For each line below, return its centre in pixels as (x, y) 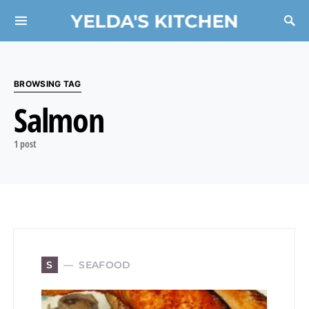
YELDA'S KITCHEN (154, 21)
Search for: (33, 27)
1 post (25, 144)
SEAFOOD (105, 265)
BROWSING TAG (48, 84)
